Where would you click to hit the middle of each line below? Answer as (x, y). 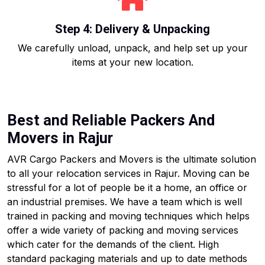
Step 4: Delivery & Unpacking (132, 29)
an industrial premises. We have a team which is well (125, 202)
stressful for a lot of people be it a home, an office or (127, 188)
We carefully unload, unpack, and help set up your (132, 48)
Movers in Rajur (60, 138)
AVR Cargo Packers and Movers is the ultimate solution (132, 159)
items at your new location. (132, 62)
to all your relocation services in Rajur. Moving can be (128, 173)
